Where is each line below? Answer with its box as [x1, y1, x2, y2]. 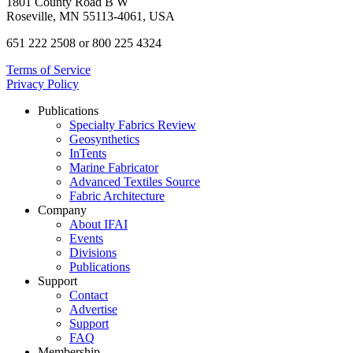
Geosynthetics [69, 132, 139, 146]
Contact [69, 288, 108, 302]
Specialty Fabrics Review [69, 117, 196, 132]
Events [69, 231, 103, 245]
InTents [69, 146, 106, 160]
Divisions [69, 245, 117, 259]
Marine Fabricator [69, 160, 158, 174]
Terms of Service [6, 62, 91, 76]
